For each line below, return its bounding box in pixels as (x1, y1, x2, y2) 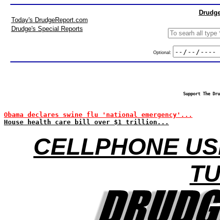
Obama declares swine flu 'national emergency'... (4, 111, 192, 118)
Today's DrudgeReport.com (11, 16, 88, 24)
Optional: (153, 50, 173, 55)
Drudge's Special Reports (11, 25, 83, 32)
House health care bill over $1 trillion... (4, 118, 169, 126)
